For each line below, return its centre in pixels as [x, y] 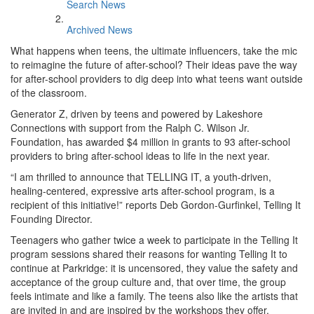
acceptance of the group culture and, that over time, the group [148, 282]
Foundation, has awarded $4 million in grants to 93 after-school [150, 142]
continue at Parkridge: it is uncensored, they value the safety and [154, 268]
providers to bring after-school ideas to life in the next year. [140, 156]
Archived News [100, 29]
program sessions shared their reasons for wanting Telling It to [149, 254]
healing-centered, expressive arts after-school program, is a [143, 191]
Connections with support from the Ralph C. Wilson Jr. [130, 128]
